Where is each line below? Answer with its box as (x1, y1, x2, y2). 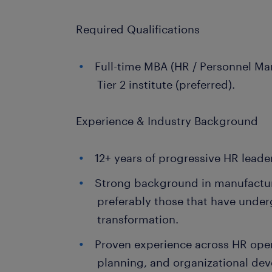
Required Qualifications (76, 22, 200, 36)
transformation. (97, 212, 179, 226)
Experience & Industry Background (76, 114, 259, 127)
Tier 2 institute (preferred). (97, 78, 236, 91)
